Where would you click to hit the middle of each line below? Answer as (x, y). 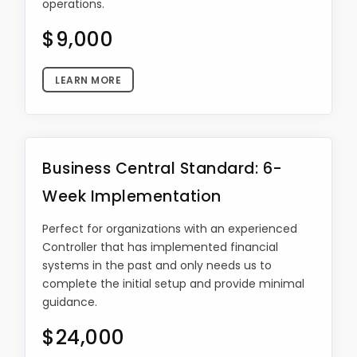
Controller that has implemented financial (160, 247)
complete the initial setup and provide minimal (173, 284)
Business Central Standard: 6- (163, 169)
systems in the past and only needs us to (157, 265)
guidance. (70, 302)
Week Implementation (132, 196)
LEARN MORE (88, 80)
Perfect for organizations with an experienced (170, 229)
